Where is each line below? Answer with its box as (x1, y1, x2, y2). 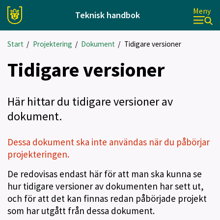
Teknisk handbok (75, 9, 140, 21)
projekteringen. (7, 148, 69, 160)
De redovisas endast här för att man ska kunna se (7, 168, 202, 180)
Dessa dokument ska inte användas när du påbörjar (7, 136, 210, 148)
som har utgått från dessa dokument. (7, 205, 155, 217)
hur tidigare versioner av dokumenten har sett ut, (7, 180, 204, 192)
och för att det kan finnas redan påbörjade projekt (7, 192, 207, 204)
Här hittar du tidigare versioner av (7, 94, 173, 109)
